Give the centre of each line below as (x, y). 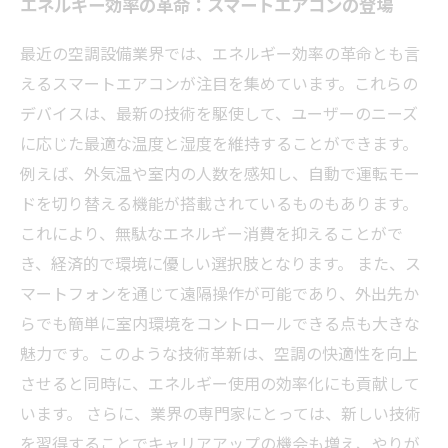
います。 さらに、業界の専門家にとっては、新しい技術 (220, 412)
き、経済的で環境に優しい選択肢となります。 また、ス (220, 262)
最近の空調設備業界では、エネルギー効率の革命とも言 (220, 52)
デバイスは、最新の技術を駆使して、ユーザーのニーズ (219, 112)
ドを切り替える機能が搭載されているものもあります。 (219, 202)
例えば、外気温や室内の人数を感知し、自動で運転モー (220, 172)
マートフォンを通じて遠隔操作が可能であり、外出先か (219, 292)
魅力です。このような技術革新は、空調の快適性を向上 (219, 352)
